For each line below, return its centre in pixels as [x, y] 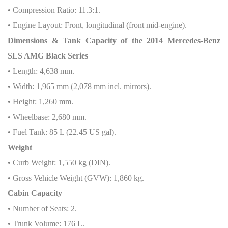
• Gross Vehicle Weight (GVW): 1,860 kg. [76, 178]
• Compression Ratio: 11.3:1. [54, 10]
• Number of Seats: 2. [42, 208]
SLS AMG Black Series [48, 56]
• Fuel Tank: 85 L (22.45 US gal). [62, 132]
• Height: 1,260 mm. [40, 102]
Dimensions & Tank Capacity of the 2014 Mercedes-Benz [114, 40]
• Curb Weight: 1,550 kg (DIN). [59, 163]
